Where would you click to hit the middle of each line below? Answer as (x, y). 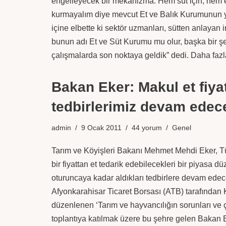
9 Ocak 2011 (101, 128)
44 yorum (147, 128)
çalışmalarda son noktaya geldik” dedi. (121, 55)
